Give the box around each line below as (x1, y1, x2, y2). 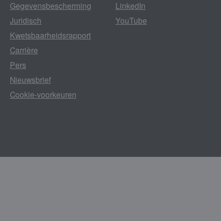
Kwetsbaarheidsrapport (10, 29, 91, 40)
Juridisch (10, 14, 41, 26)
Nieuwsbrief (10, 74, 51, 85)
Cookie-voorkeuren (10, 88, 76, 100)
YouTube (115, 14, 147, 26)
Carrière (10, 44, 38, 55)
